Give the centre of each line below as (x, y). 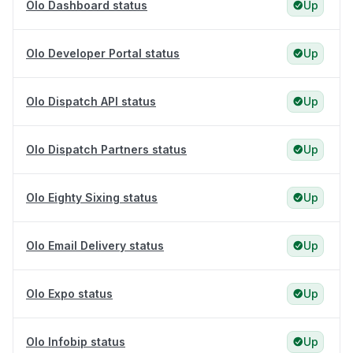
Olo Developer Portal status (103, 54)
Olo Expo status (69, 294)
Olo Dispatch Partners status (106, 150)
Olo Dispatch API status (91, 102)
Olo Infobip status (76, 342)
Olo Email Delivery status (95, 246)
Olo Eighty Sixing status (92, 198)
